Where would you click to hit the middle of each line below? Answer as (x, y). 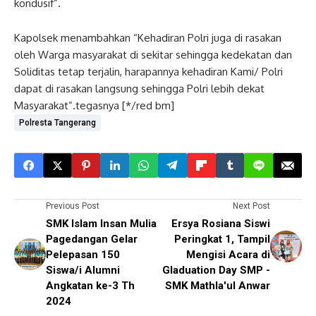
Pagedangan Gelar (92, 239)
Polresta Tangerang (57, 123)
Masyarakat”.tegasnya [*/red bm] (94, 105)
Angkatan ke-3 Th (90, 286)
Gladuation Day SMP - (216, 270)
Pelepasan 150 (83, 255)
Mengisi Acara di (228, 255)
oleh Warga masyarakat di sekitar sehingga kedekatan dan (153, 55)
